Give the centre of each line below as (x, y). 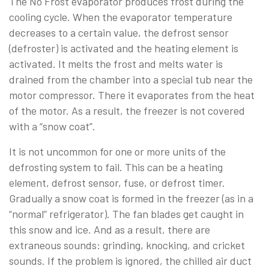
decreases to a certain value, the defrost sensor (119, 32)
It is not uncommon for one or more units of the (117, 151)
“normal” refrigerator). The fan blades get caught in (126, 213)
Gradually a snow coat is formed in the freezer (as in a (131, 198)
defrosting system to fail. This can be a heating (116, 167)
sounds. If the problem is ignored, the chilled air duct (130, 260)
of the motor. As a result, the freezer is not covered (127, 110)
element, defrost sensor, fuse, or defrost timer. (117, 182)
